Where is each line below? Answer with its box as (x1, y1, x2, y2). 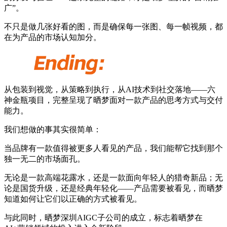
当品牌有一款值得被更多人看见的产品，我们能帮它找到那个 (4, 144, 223, 153)
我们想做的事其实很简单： (4, 125, 101, 134)
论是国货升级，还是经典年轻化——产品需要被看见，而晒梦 (4, 184, 223, 193)
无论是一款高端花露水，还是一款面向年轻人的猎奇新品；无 (4, 173, 223, 182)
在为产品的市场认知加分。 (4, 32, 101, 42)
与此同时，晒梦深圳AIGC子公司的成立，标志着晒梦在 (4, 213, 203, 222)
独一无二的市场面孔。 (4, 155, 85, 164)
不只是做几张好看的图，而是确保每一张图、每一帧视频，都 (4, 22, 223, 31)
